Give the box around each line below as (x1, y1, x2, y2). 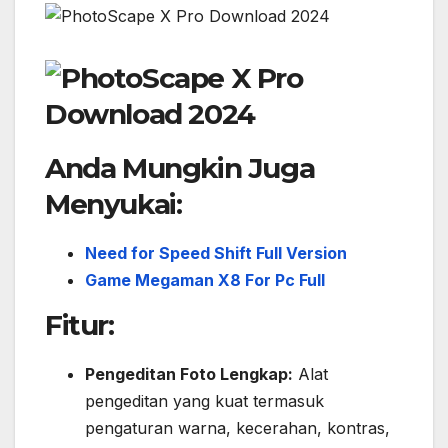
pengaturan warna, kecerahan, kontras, (85, 417, 390, 438)
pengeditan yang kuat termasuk (85, 390, 324, 411)
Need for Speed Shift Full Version (85, 242, 347, 263)
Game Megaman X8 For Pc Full (85, 269, 325, 290)
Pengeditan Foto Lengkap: (85, 363, 293, 384)
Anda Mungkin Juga (45, 150, 315, 185)
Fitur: (45, 307, 114, 342)
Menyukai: (45, 186, 182, 221)
